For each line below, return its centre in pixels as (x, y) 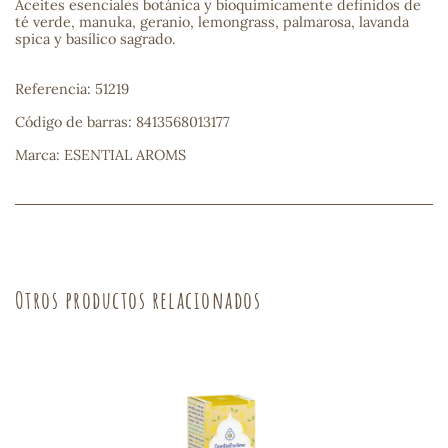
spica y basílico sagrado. (95, 39)
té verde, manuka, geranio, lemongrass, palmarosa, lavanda (212, 22)
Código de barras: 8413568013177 (122, 122)
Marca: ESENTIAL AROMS (100, 155)
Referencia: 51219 (72, 89)
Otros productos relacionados (138, 300)
